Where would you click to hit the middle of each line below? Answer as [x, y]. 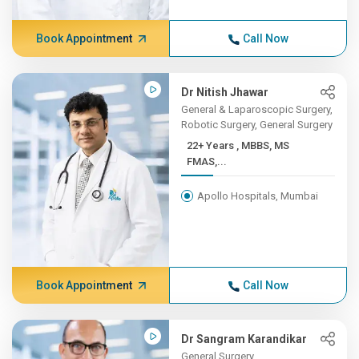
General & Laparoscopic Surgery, [257, 109]
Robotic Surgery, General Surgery [257, 125]
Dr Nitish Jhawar [225, 92]
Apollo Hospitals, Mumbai [258, 196]
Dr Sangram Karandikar [244, 339]
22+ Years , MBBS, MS [212, 145]
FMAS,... [207, 161]
